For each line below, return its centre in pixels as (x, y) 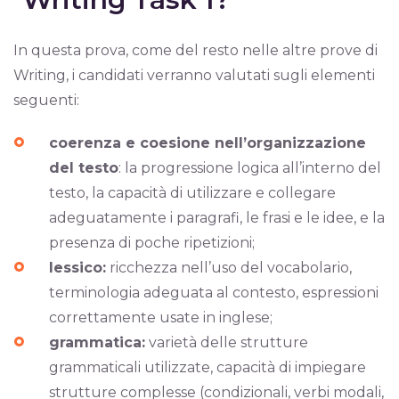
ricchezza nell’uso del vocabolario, (229, 268)
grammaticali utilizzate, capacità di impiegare (208, 367)
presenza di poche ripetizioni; (152, 243)
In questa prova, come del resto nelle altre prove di (195, 50)
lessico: (77, 268)
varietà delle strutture (227, 342)
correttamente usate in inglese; (161, 318)
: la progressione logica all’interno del (250, 168)
